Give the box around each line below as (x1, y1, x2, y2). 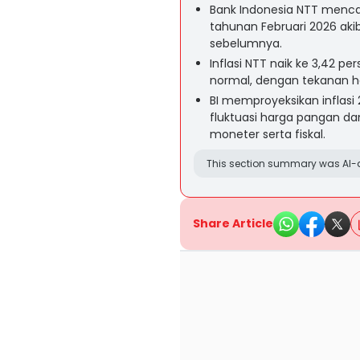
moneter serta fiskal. (210, 126, 325, 142)
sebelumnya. (210, 35, 282, 51)
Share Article (193, 215, 273, 231)
